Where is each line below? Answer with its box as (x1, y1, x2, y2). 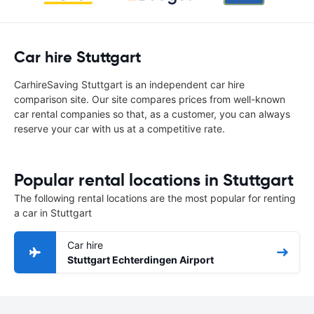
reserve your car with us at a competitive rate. (14, 123, 225, 135)
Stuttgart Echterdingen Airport (67, 254, 214, 266)
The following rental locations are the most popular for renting (14, 192, 296, 204)
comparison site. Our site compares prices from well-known (14, 93, 285, 105)
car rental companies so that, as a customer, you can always (14, 108, 290, 120)
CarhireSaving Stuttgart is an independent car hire (14, 78, 245, 90)
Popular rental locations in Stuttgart (14, 170, 294, 191)
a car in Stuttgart (14, 207, 92, 219)
